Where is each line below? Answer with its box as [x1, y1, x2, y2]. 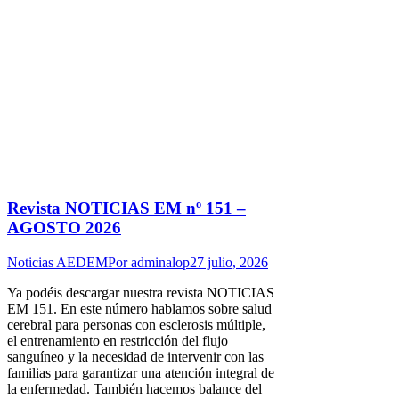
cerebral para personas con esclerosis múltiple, [7, 316, 265, 332]
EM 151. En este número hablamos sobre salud [7, 300, 272, 316]
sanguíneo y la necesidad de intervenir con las [7, 348, 264, 364]
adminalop [131, 254, 190, 270]
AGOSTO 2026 [7, 218, 121, 238]
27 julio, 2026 [190, 254, 268, 270]
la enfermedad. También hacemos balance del [7, 380, 262, 396]
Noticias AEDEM [7, 254, 108, 270]
